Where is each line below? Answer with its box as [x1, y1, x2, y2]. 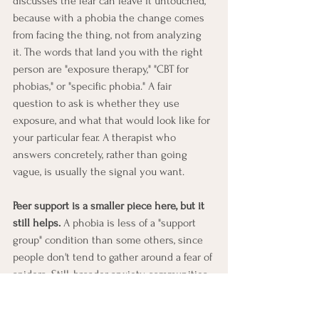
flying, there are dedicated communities [13, 301, 199, 315]
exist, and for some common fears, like [13, 284, 190, 298]
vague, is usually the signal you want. [13, 164, 184, 178]
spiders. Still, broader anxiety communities [13, 267, 211, 281]
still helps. [13, 216, 61, 229]
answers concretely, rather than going [13, 147, 190, 161]
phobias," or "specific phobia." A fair [13, 79, 174, 93]
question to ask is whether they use [13, 96, 182, 110]
